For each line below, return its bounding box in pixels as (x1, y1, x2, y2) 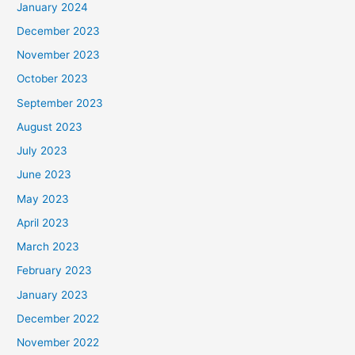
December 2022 (17, 311, 100, 325)
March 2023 (17, 240, 80, 254)
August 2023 (17, 120, 83, 133)
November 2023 (17, 48, 101, 62)
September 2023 (17, 96, 104, 109)
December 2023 (17, 24, 101, 37)
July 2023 (17, 144, 68, 158)
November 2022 (17, 336, 100, 349)
